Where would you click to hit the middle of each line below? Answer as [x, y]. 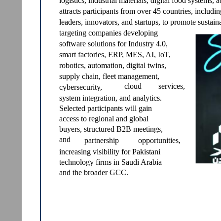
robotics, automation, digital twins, [113, 65]
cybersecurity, [81, 87]
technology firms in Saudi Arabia [110, 162]
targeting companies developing [109, 33]
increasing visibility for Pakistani [110, 152]
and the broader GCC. [94, 172]
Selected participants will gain [106, 108]
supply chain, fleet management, [109, 76]
